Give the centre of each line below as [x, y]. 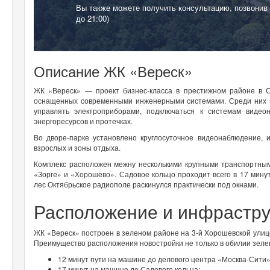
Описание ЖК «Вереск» [113, 71]
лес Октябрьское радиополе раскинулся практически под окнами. [146, 184]
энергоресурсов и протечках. [83, 121]
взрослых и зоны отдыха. [77, 147]
